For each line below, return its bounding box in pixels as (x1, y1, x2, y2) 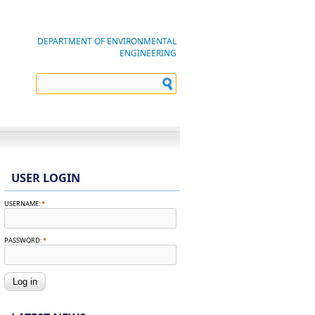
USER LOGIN (11, 170, 80, 186)
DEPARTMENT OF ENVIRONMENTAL (37, 35, 176, 47)
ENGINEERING (119, 47, 176, 59)
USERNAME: (4, 199, 41, 208)
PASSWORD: (4, 236, 43, 245)
